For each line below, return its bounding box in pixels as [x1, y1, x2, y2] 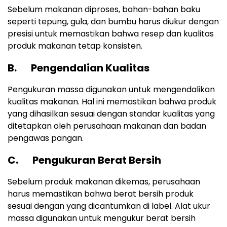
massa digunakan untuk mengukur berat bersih [8, 212, 196, 224]
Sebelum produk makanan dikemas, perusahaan [8, 176, 200, 188]
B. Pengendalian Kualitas [8, 61, 149, 75]
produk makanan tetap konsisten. [8, 40, 142, 52]
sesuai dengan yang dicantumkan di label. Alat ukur [8, 200, 210, 212]
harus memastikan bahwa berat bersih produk [8, 188, 194, 200]
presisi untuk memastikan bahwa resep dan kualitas [8, 28, 214, 40]
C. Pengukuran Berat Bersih [8, 153, 161, 168]
